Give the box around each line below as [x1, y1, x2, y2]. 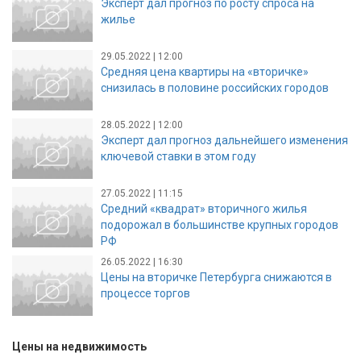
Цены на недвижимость [12, 340, 147, 354]
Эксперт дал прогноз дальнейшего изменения [101, 133, 348, 147]
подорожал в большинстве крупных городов [101, 218, 338, 231]
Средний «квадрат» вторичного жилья [101, 201, 307, 215]
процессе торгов [101, 286, 190, 300]
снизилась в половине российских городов [101, 81, 329, 94]
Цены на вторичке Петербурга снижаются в [101, 270, 332, 284]
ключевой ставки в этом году [101, 149, 256, 163]
